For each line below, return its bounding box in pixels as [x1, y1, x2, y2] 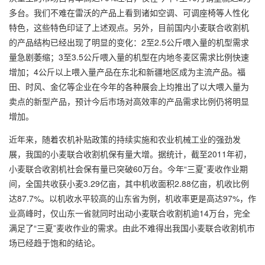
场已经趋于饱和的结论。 [9, 237, 100, 248]
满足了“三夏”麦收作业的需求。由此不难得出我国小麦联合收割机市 [9, 222, 255, 234]
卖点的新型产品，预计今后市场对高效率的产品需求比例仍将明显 [9, 95, 249, 107]
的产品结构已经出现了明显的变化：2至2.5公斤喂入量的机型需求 [9, 36, 249, 48]
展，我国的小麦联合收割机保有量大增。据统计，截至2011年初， [9, 148, 251, 160]
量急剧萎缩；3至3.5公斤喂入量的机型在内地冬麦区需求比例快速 [9, 51, 249, 63]
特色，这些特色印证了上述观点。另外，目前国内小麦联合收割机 [9, 21, 249, 33]
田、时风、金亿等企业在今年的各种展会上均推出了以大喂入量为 [9, 80, 249, 92]
